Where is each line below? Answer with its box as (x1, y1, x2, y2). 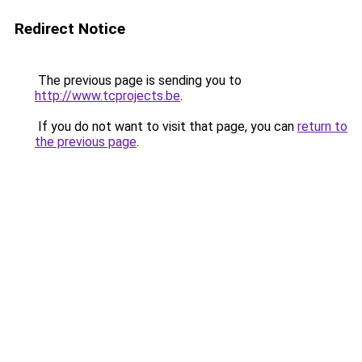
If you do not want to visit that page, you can (35, 119, 297, 134)
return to (297, 119, 347, 134)
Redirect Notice (15, 19, 125, 38)
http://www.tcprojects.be (35, 88, 180, 103)
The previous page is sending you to (35, 73, 242, 88)
